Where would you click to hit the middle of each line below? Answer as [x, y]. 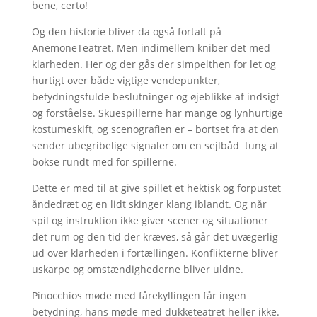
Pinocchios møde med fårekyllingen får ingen [139, 295]
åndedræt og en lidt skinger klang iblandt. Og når [149, 204]
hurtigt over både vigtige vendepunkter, [126, 80]
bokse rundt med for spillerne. [104, 161]
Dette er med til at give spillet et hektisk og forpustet [156, 188]
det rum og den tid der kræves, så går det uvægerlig [155, 236]
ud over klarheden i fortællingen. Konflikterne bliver [155, 253]
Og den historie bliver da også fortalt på [126, 31]
